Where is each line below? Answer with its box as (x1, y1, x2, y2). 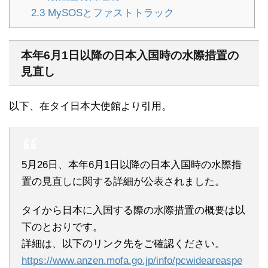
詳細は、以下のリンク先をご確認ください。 (22, 237, 225, 249)
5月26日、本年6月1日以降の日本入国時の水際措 (22, 159, 242, 170)
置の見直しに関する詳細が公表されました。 (22, 175, 225, 187)
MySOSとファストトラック (44, 7, 174, 19)
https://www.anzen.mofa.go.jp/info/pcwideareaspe (22, 254, 242, 266)
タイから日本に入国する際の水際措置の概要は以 (22, 204, 245, 216)
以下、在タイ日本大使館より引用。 (9, 100, 172, 112)
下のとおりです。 (22, 221, 103, 233)
